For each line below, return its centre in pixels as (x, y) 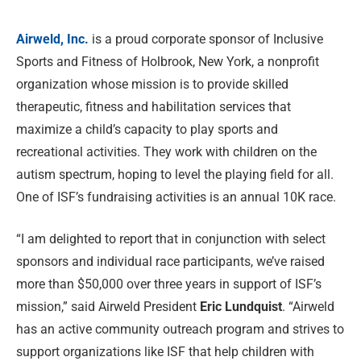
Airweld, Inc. (52, 39)
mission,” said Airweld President (108, 307)
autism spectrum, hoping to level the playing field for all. (175, 174)
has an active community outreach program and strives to (180, 330)
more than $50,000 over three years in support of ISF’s (169, 284)
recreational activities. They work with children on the (166, 151)
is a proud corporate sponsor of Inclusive (206, 39)
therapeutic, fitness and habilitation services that (154, 106)
